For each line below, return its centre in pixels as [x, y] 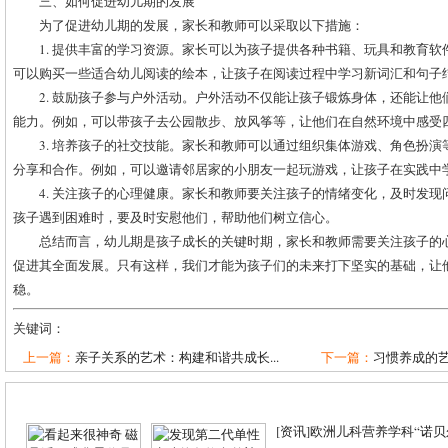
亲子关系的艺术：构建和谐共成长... [177, 357]
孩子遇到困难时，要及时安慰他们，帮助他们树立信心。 [175, 217]
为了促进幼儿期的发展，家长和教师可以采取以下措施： [201, 25]
